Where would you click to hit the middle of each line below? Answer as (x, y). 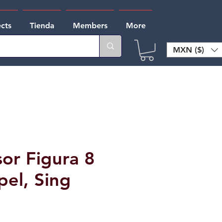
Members (90, 26)
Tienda (42, 26)
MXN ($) (189, 50)
